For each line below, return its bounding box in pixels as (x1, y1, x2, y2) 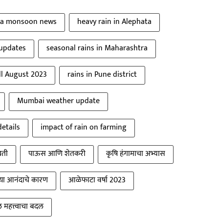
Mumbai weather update (17, 94, 100, 108)
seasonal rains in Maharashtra (46, 41, 148, 55)
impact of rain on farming (41, 120, 127, 134)
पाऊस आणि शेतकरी (28, 147, 86, 160)
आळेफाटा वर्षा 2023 (68, 173, 126, 187)
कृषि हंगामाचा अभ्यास (106, 147, 165, 160)
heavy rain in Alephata (77, 15, 152, 28)
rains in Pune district (67, 67, 137, 81)
